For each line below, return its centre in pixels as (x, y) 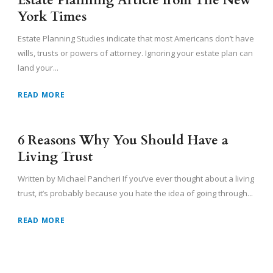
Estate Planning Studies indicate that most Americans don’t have (136, 39)
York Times (52, 17)
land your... (38, 68)
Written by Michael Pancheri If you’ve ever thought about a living (136, 179)
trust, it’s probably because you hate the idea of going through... (135, 193)
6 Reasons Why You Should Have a (123, 141)
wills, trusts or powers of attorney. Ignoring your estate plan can (135, 53)
